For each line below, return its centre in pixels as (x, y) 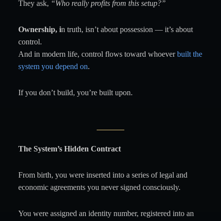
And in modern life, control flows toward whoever (97, 54)
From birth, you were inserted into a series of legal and (103, 175)
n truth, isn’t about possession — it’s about (127, 29)
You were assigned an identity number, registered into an (106, 213)
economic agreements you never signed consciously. (99, 187)
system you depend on (53, 66)
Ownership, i (39, 29)
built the (189, 54)
